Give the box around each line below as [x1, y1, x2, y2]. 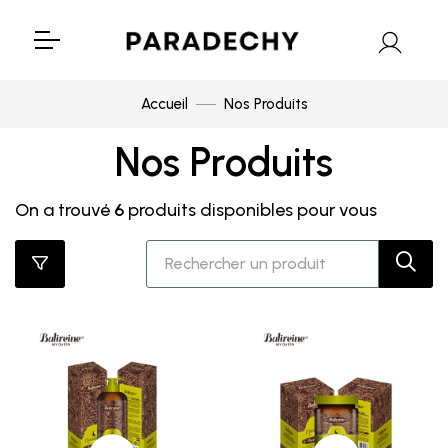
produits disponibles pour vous [128, 199, 377, 222]
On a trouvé [15, 199, 114, 222]
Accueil [140, 95, 188, 114]
